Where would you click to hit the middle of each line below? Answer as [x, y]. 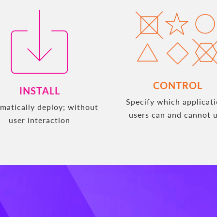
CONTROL [178, 85]
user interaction [39, 120]
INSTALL [39, 90]
